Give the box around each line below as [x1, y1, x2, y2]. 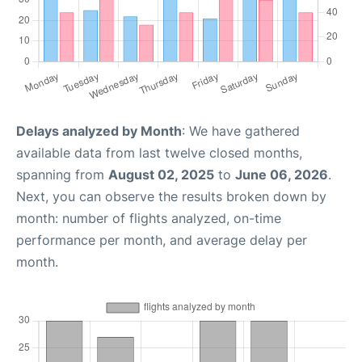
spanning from [16, 166, 108, 183]
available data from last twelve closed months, [16, 145, 302, 162]
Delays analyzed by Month [16, 123, 182, 140]
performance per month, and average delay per [16, 232, 307, 249]
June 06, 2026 [235, 166, 328, 183]
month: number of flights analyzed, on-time [16, 210, 281, 227]
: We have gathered [182, 123, 300, 140]
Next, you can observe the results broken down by [16, 188, 326, 205]
